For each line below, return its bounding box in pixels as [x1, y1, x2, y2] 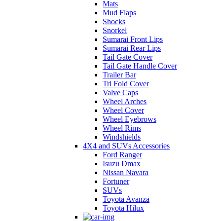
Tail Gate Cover [103, 53, 152, 62]
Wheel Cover [103, 106, 144, 115]
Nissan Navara [103, 168, 148, 177]
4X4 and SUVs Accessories [83, 142, 170, 150]
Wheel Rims [103, 124, 141, 133]
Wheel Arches [103, 97, 147, 106]
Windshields [103, 133, 141, 142]
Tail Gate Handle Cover [103, 62, 177, 71]
